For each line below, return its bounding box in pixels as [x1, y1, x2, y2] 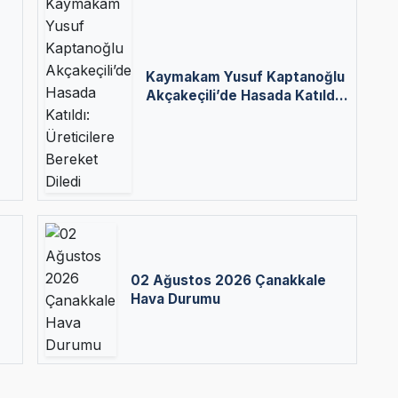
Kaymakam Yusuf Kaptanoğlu [146, 68, 345, 85]
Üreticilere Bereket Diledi [146, 105, 321, 123]
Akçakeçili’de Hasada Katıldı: [146, 86, 343, 104]
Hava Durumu [131, 291, 220, 308]
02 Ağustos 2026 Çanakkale [131, 272, 326, 290]
